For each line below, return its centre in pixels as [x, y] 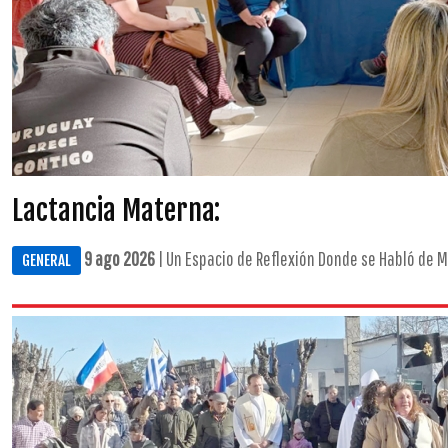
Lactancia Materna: [116, 210]
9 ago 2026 [119, 258]
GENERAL [46, 260]
